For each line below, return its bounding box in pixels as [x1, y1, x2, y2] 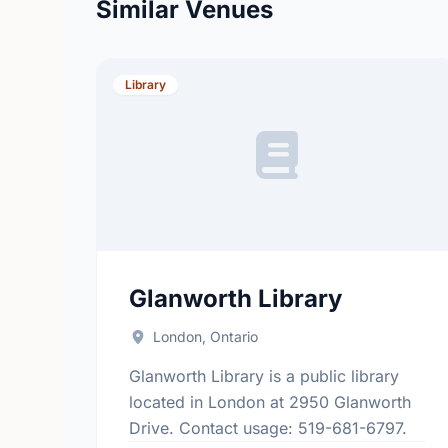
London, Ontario [152, 328, 258, 345]
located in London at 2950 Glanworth [129, 392, 411, 412]
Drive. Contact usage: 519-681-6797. [129, 418, 407, 438]
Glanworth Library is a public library [129, 366, 399, 386]
